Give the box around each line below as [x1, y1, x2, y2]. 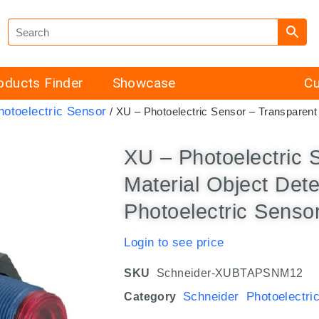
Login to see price [124, 236, 224, 250]
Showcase [112, 75, 176, 92]
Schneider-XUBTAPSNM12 [157, 266, 303, 279]
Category [124, 290, 177, 303]
